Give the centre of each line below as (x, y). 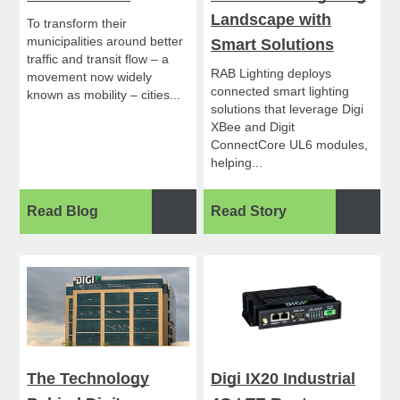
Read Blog (63, 211)
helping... (237, 162)
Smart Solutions (273, 44)
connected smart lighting (280, 91)
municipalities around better (105, 41)
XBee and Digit (253, 126)
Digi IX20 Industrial (283, 378)
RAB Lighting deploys (271, 73)
